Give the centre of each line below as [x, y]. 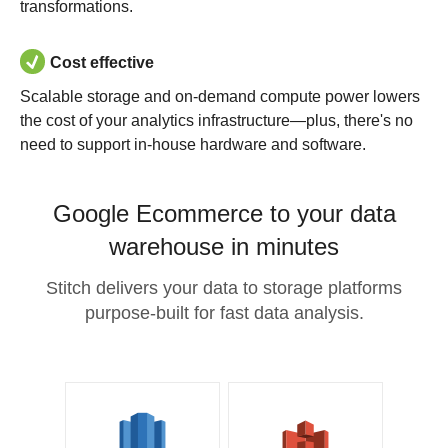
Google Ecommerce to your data [224, 213]
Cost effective [102, 63]
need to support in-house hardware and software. [193, 144]
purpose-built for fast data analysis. [224, 313]
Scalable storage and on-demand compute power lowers [220, 96]
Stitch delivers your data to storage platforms [224, 288]
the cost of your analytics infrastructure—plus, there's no [216, 120]
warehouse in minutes [224, 246]
